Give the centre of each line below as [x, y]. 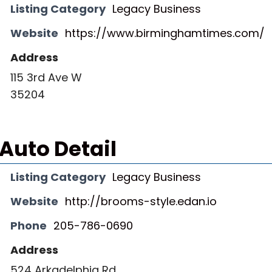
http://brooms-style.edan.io [141, 201]
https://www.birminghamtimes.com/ [165, 33]
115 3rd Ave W [46, 77]
